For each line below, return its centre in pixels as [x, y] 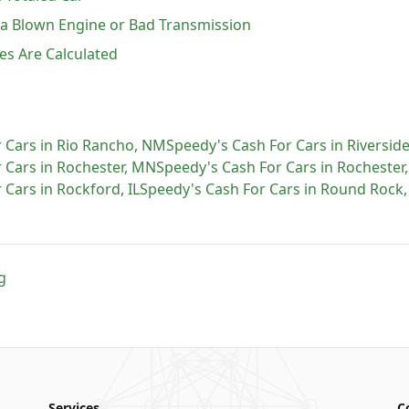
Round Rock [362, 189]
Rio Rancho [95, 145]
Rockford [89, 189]
